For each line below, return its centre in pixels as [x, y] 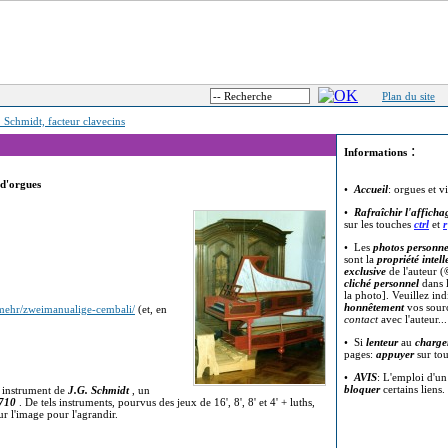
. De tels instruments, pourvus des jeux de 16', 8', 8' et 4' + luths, [167, 402]
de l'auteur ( [415, 271]
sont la [360, 259]
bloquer [362, 389]
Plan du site [408, 96]
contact [361, 319]
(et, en [151, 309]
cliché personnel [381, 283]
